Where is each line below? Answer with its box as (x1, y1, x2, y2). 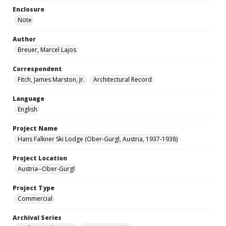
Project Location (13, 154, 67, 162)
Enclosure (13, 5, 44, 14)
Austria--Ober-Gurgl (18, 164, 75, 173)
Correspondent (13, 65, 62, 73)
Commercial (18, 194, 52, 203)
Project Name (13, 124, 58, 133)
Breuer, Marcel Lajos (18, 45, 76, 54)
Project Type (13, 184, 54, 192)
